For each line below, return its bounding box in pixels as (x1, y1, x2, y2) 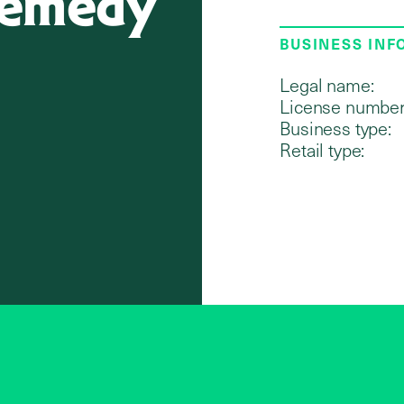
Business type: (280, 115, 391, 141)
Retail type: (280, 136, 365, 162)
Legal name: (280, 71, 374, 97)
